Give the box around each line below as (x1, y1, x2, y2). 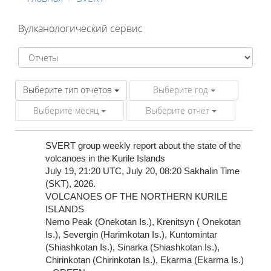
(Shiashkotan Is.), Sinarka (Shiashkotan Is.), (45, 242, 220, 252)
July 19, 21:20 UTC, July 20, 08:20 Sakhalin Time (45, 166, 240, 176)
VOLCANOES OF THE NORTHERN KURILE (45, 191, 227, 201)
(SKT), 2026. (45, 178, 96, 189)
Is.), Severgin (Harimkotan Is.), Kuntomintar (45, 229, 217, 240)
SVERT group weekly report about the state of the (45, 140, 241, 151)
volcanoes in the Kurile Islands (45, 153, 165, 163)
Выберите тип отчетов (23, 84, 114, 96)
